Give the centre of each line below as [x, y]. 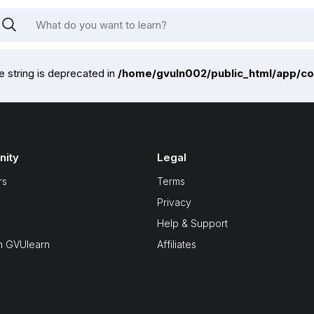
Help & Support [192, 223]
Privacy [174, 202]
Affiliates [177, 244]
